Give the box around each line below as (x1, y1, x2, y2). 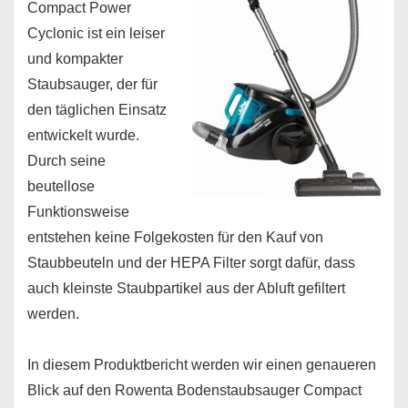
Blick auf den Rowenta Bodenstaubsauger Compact (27, 382, 362, 398)
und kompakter (27, 51, 123, 66)
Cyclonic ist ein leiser (27, 25, 165, 41)
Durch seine (27, 153, 106, 168)
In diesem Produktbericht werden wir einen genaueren (27, 357, 376, 372)
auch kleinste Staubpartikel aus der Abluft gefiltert (27, 280, 345, 296)
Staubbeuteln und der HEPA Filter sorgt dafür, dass (27, 255, 355, 270)
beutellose (27, 178, 95, 194)
